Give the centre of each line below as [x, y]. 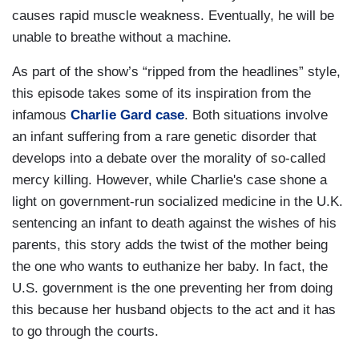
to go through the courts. [85, 331]
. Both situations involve [256, 115]
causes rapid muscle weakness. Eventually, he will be [173, 15]
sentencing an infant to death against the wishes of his [174, 223]
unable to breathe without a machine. [122, 37]
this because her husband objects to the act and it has [174, 309]
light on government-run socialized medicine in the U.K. [177, 201]
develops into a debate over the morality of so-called [169, 158]
